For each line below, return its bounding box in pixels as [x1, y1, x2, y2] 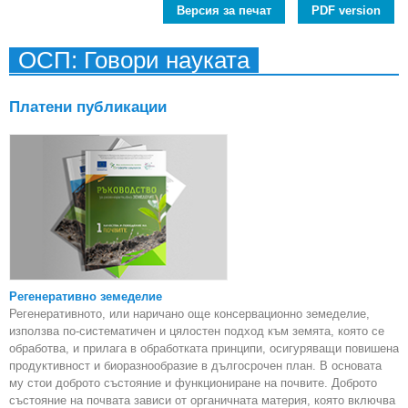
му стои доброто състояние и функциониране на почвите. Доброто [9, 375, 377, 390]
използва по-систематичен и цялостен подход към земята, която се [9, 323, 384, 338]
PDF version [311, 4, 381, 18]
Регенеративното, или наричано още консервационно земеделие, [9, 306, 370, 321]
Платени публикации [9, 98, 167, 117]
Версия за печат [177, 4, 271, 18]
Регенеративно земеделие [9, 289, 162, 303]
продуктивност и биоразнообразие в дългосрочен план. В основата [9, 358, 382, 372]
